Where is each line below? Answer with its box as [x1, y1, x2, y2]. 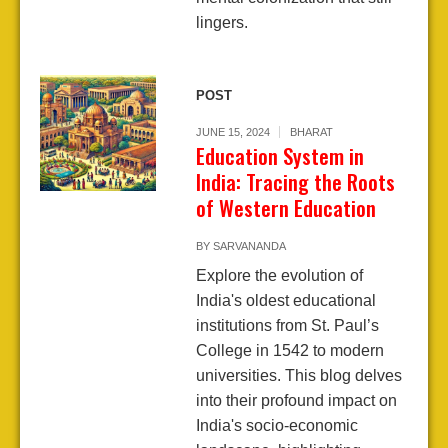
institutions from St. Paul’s [195, 317, 379, 335]
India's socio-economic [195, 417, 358, 435]
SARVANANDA [212, 240, 286, 253]
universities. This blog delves [195, 367, 402, 385]
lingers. [195, 14, 248, 32]
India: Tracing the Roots [195, 166, 395, 198]
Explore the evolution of [195, 267, 363, 285]
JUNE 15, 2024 [195, 126, 270, 139]
